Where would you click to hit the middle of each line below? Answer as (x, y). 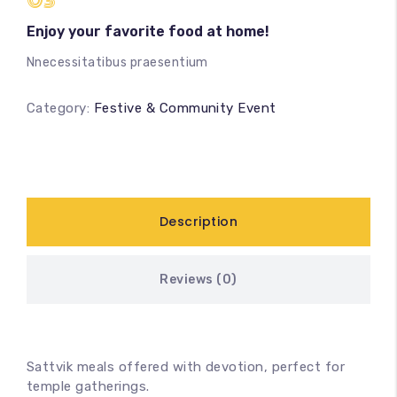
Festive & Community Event (185, 108)
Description (198, 222)
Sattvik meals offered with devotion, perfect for (186, 367)
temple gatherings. (88, 386)
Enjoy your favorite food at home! (148, 31)
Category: (60, 108)
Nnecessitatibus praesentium (117, 62)
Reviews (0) (198, 280)
